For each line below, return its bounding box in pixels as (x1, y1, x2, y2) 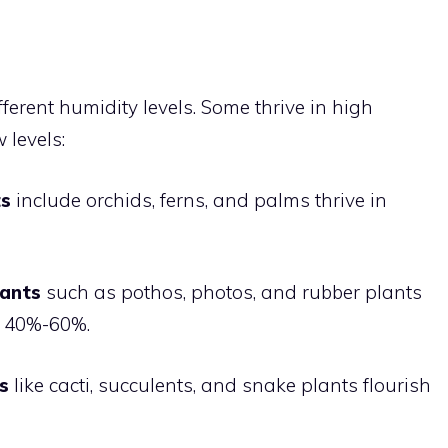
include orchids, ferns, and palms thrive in (11, 187, 387, 212)
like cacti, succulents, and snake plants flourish (9, 372, 431, 397)
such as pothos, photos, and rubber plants (41, 280, 422, 304)
